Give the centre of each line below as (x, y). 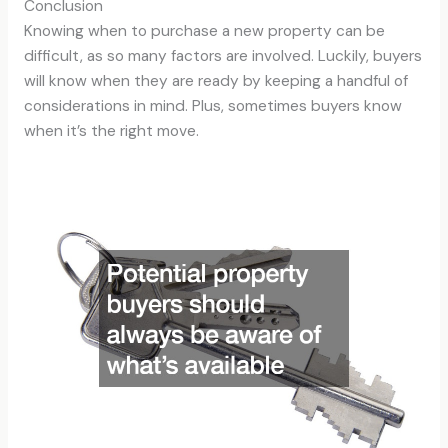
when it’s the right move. (111, 130)
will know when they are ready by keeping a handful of (215, 80)
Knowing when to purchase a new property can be (204, 30)
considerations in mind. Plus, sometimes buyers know (212, 105)
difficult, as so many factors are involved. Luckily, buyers (222, 55)
